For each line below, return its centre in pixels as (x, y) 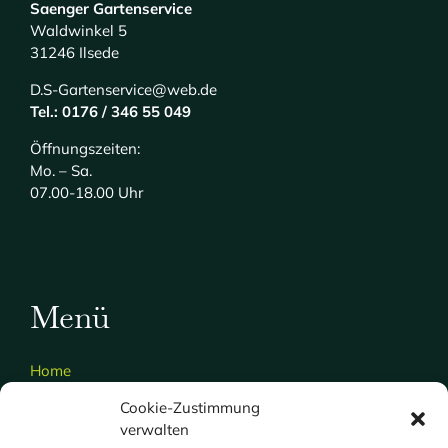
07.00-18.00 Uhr (88, 192)
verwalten (154, 429)
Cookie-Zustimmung (190, 407)
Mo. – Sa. (60, 170)
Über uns (60, 402)
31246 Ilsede (74, 52)
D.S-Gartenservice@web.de (123, 89)
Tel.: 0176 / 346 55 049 (110, 111)
